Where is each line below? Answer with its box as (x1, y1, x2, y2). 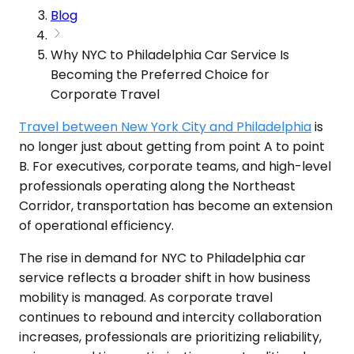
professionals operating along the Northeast (19, 176, 296, 195)
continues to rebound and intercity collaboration (19, 307, 322, 326)
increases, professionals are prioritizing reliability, (19, 327, 322, 346)
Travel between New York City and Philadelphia (19, 117, 311, 136)
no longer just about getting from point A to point (19, 137, 325, 156)
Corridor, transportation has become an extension (19, 196, 333, 215)
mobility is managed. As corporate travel (19, 288, 273, 307)
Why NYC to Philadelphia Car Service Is (51, 45, 289, 64)
